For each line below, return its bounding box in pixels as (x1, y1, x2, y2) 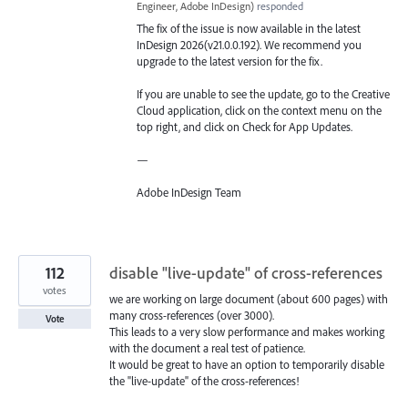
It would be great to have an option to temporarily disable (109, 357, 384, 372)
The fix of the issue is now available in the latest (137, 20, 361, 36)
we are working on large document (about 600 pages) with (109, 291, 388, 307)
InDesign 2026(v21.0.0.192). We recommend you (137, 36, 362, 52)
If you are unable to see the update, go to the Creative (137, 86, 390, 101)
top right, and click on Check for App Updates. (137, 118, 352, 134)
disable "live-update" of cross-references (109, 262, 382, 284)
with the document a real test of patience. (109, 341, 305, 356)
